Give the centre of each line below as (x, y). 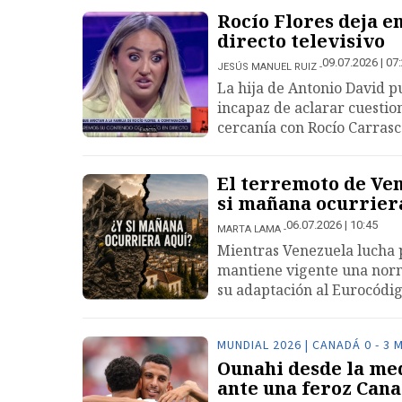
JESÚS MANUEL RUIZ (267, 67)
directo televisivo (301, 41)
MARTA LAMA (249, 229)
